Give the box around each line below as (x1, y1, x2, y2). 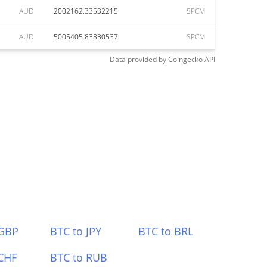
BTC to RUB (49, 250, 107, 265)
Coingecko (168, 54, 203, 64)
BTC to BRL (138, 224, 194, 238)
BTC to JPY (49, 224, 101, 238)
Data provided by (110, 54, 166, 64)
